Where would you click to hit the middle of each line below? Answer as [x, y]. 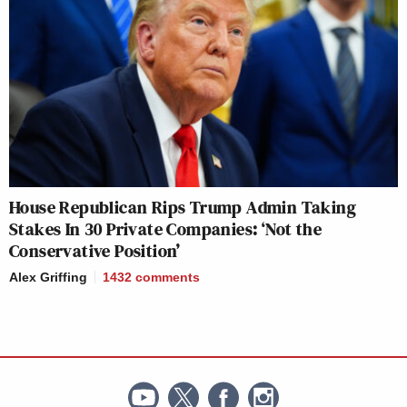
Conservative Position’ [95, 251]
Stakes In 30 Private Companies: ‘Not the [165, 229]
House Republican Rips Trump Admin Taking [183, 208]
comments [168, 278]
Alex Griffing [48, 278]
